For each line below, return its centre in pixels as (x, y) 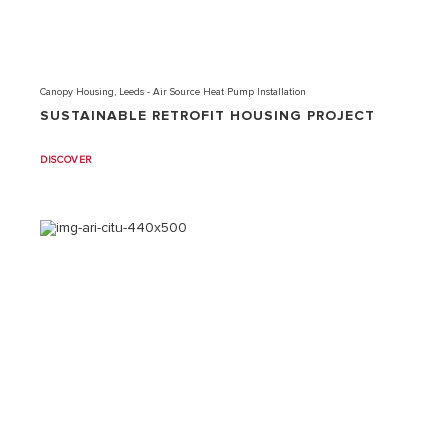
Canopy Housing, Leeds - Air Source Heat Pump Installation (173, 92)
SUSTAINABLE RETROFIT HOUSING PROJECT (207, 115)
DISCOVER (66, 160)
